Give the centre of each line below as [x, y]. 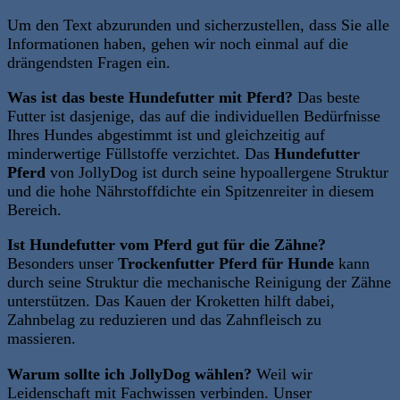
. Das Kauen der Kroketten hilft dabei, [210, 301]
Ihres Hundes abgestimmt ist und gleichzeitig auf [166, 134]
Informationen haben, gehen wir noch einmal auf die [178, 43]
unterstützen [46, 301]
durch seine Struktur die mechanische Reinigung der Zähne [199, 283]
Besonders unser [62, 264]
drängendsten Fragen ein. [89, 62]
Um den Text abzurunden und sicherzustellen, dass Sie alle [198, 25]
